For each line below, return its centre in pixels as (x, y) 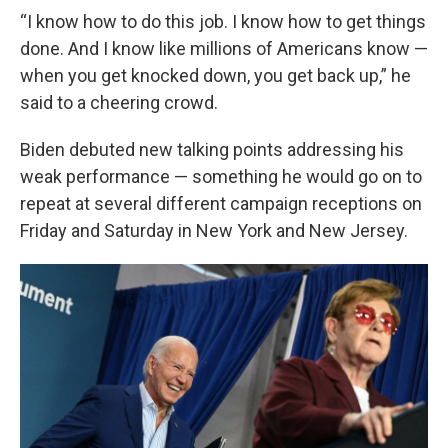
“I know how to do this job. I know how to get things (223, 21)
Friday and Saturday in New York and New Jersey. (214, 230)
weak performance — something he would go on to (221, 176)
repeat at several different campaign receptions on (221, 203)
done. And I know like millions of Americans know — (224, 48)
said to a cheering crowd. (119, 102)
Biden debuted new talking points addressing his (212, 149)
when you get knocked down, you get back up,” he (215, 75)
